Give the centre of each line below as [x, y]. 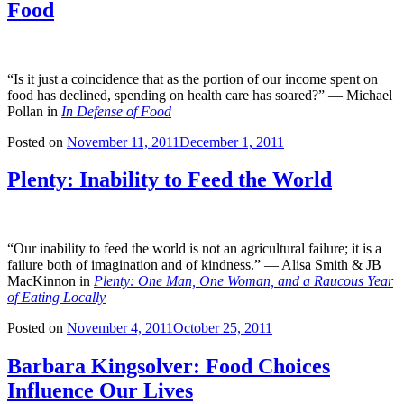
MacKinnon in [50, 281]
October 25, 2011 [223, 328]
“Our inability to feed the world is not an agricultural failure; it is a [194, 249]
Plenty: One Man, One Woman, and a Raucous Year [243, 281]
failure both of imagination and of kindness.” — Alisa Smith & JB [194, 265]
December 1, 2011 [232, 142]
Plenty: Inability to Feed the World [170, 180]
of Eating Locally [56, 298]
